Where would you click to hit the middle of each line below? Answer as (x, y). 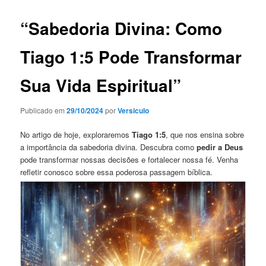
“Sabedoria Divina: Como (121, 28)
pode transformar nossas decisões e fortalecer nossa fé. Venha (129, 159)
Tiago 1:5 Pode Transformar (131, 57)
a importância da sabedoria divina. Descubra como (109, 147)
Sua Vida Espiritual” (101, 85)
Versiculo (134, 110)
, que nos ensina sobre (205, 134)
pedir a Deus (220, 147)
